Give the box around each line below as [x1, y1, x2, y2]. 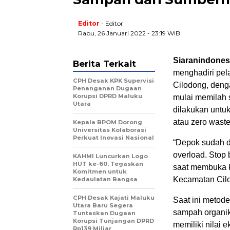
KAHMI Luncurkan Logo [73, 152, 148, 160]
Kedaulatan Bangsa [73, 176, 138, 183]
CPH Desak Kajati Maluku [73, 194, 155, 202]
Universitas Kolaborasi [73, 126, 146, 134]
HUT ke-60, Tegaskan [73, 160, 143, 168]
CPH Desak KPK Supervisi [73, 77, 154, 85]
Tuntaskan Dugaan [73, 209, 136, 217]
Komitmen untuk [73, 168, 127, 176]
